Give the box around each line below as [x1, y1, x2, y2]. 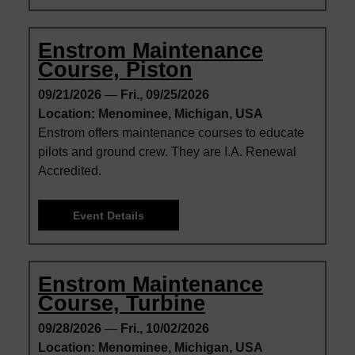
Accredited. [38, 164, 101, 178]
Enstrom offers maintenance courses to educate [38, 126, 304, 140]
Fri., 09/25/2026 [120, 88, 209, 102]
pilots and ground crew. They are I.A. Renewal [38, 145, 296, 159]
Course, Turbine [38, 290, 205, 315]
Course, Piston [38, 57, 193, 82]
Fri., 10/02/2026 [120, 321, 209, 335]
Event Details [73, 208, 145, 222]
